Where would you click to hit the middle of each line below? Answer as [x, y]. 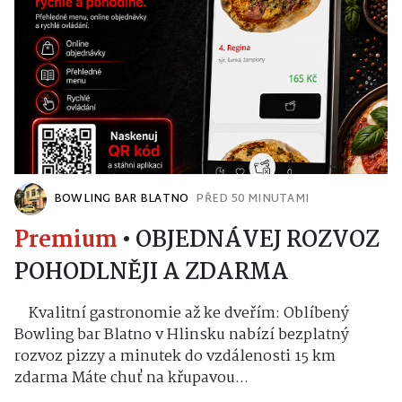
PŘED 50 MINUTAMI [253, 199]
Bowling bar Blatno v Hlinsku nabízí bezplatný [182, 335]
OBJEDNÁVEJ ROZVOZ [258, 240]
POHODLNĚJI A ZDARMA [152, 272]
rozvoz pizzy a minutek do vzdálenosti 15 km [175, 356]
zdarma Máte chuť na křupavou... [131, 378]
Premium [66, 240]
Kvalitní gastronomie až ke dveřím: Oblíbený [182, 313]
